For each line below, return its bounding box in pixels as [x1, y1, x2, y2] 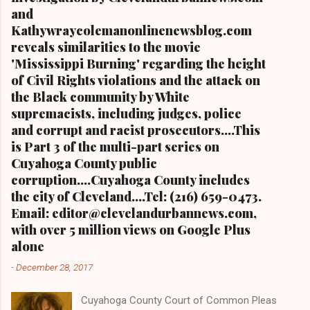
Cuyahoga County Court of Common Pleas [81, 293, 277, 307]
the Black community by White [11, 88, 190, 105]
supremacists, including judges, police [11, 104, 241, 122]
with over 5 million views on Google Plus [11, 221, 250, 238]
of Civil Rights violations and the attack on [11, 71, 260, 89]
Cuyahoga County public [11, 154, 157, 172]
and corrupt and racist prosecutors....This [11, 121, 260, 138]
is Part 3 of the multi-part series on [11, 138, 219, 155]
